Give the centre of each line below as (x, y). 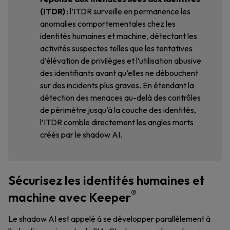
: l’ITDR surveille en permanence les (128, 11)
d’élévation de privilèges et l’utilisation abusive (121, 61)
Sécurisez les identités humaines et (107, 180)
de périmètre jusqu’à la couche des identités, (118, 110)
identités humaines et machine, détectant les (119, 36)
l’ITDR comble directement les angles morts (117, 122)
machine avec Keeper (70, 197)
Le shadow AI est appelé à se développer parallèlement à (109, 219)
